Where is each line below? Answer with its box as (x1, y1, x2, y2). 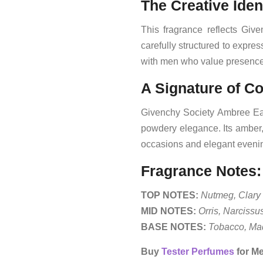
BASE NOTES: (141, 222, 206, 232)
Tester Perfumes (161, 247, 234, 257)
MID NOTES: (141, 206, 196, 216)
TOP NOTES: (141, 190, 198, 200)
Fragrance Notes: (141, 163, 261, 179)
